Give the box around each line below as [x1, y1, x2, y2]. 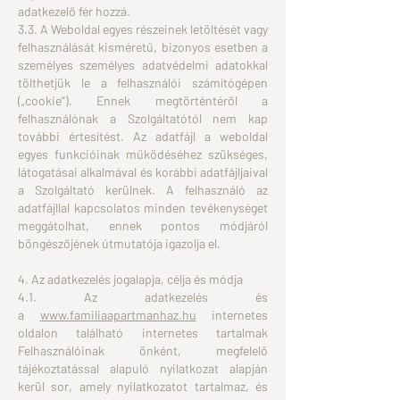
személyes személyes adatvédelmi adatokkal [18, 57, 268, 72]
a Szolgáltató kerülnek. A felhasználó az [18, 182, 268, 197]
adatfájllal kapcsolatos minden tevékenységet [18, 200, 268, 215]
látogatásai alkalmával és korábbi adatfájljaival [18, 164, 268, 179]
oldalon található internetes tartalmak [18, 325, 268, 340]
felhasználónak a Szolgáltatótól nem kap [18, 111, 268, 126]
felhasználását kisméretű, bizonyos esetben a [18, 39, 268, 54]
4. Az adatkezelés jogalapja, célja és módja [18, 271, 243, 287]
